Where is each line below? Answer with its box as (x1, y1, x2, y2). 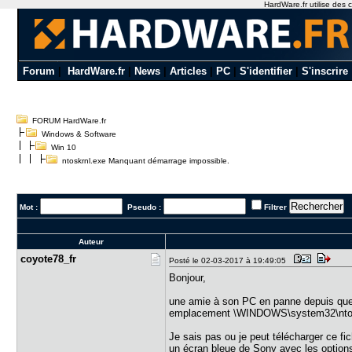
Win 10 (51, 143, 77, 152)
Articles (169, 65, 207, 77)
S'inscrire (301, 65, 348, 77)
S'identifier (239, 65, 292, 77)
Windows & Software (42, 130, 117, 138)
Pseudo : (123, 203, 164, 211)
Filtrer (264, 203, 288, 211)
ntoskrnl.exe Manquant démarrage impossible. (57, 156, 230, 165)
